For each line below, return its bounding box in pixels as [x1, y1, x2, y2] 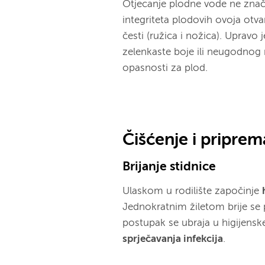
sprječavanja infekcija [122, 234, 224, 244]
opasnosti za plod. [122, 63, 208, 73]
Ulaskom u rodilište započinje [122, 186, 263, 196]
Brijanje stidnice [122, 160, 216, 173]
